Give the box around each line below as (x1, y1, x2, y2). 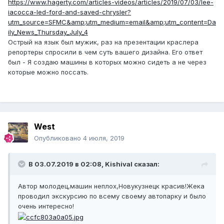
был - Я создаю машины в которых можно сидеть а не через (8, 58, 206, 66)
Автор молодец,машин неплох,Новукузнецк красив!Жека (18, 182, 204, 190)
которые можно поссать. (8, 68, 88, 76)
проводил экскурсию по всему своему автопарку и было (18, 192, 206, 200)
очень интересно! (18, 202, 74, 210)
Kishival (105, 160, 132, 168)
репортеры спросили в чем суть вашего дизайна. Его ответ (8, 48, 202, 56)
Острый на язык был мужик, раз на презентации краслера (8, 38, 198, 46)
